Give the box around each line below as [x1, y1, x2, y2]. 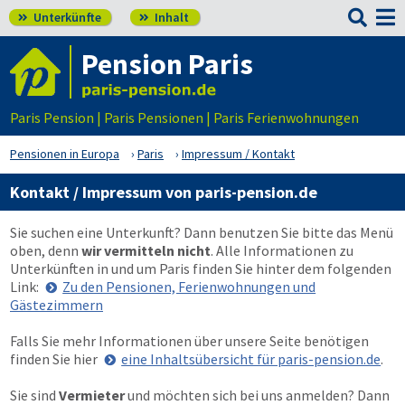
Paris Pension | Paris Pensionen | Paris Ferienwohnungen [10, 108, 359, 127]
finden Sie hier [10, 350, 100, 368]
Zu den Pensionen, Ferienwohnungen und [62, 278, 316, 296]
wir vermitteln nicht [81, 241, 211, 259]
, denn [42, 241, 81, 259]
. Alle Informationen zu [211, 241, 353, 259]
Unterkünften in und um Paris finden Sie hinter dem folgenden [10, 259, 391, 278]
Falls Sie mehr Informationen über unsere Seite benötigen [10, 332, 369, 350]
